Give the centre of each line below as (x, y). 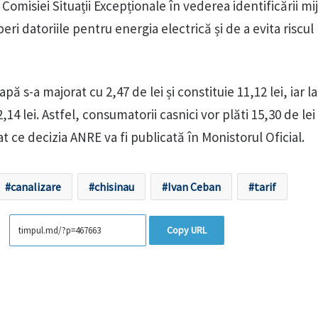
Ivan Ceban (194, 187)
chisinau (114, 187)
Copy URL (186, 230)
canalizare (35, 187)
